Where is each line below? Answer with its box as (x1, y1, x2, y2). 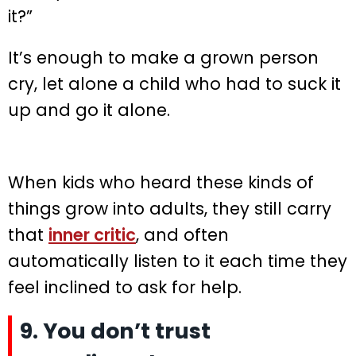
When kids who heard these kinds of (8, 170, 314, 194)
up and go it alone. (8, 98, 170, 122)
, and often (136, 222, 229, 246)
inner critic (48, 222, 136, 246)
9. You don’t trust (20, 315, 211, 346)
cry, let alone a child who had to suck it (8, 72, 341, 95)
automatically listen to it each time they (8, 249, 347, 273)
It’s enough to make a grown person (8, 45, 319, 69)
